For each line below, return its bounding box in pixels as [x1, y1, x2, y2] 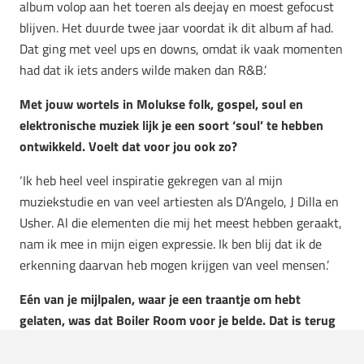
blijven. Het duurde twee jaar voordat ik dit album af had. [19, 18, 333, 38]
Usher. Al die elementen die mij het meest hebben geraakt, [19, 213, 342, 233]
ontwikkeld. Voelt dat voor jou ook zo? [19, 136, 237, 157]
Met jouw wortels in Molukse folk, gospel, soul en [19, 94, 303, 115]
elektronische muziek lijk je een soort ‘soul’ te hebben [19, 115, 323, 136]
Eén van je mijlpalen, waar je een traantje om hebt [19, 289, 301, 310]
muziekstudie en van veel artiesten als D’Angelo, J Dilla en [19, 192, 339, 212]
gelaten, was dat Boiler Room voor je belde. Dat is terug [19, 310, 336, 331]
